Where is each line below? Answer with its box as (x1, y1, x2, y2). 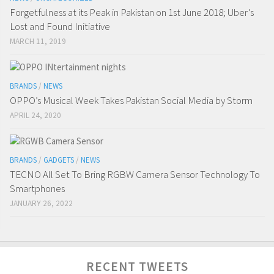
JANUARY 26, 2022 (10, 198, 73, 209)
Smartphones (10, 181, 65, 195)
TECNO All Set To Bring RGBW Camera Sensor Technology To (10, 167, 260, 181)
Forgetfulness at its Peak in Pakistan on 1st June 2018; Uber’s (10, 5, 254, 19)
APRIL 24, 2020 (10, 109, 61, 120)
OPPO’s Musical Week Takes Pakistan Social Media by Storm (10, 93, 253, 107)
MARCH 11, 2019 (10, 35, 66, 46)
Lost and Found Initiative (10, 19, 110, 33)
